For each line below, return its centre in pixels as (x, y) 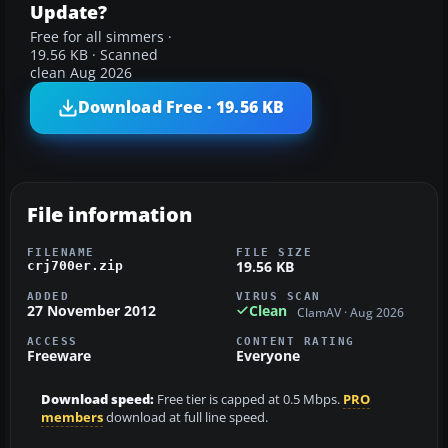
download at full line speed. (185, 418)
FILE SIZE (274, 251)
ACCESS (52, 341)
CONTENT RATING (295, 341)
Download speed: (97, 400)
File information (109, 214)
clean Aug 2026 (81, 72)
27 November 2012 (91, 310)
